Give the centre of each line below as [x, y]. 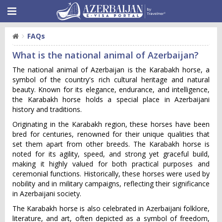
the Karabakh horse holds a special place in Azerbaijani [111, 99]
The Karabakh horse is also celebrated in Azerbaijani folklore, [111, 208]
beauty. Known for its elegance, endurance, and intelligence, [111, 89]
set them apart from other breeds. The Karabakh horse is [111, 144]
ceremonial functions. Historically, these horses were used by [111, 174]
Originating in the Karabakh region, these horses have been [111, 124]
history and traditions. [47, 109]
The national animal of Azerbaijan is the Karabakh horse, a [111, 70]
